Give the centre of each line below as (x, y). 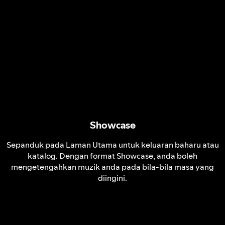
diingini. (113, 178)
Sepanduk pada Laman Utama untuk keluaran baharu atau (113, 145)
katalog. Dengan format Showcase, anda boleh (113, 156)
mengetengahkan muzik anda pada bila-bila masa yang (113, 167)
